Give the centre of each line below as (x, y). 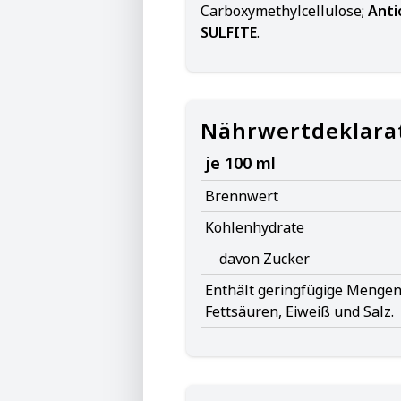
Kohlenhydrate (255, 227)
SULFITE (229, 32)
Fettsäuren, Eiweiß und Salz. (299, 311)
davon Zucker (264, 259)
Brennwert (242, 196)
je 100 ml (240, 163)
